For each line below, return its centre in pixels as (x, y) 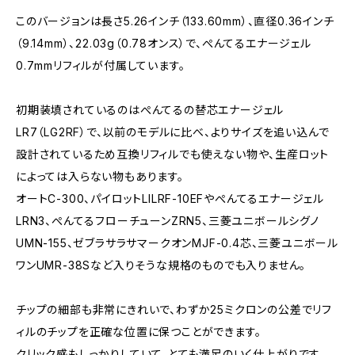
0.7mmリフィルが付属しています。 (101, 65)
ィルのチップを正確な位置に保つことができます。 (139, 332)
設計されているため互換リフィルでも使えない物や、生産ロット (173, 154)
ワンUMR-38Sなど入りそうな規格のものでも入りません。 (161, 265)
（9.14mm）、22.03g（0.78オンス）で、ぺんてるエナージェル (164, 43)
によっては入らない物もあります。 (100, 176)
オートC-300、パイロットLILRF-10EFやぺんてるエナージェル (170, 198)
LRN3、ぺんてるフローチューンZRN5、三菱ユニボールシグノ (168, 221)
